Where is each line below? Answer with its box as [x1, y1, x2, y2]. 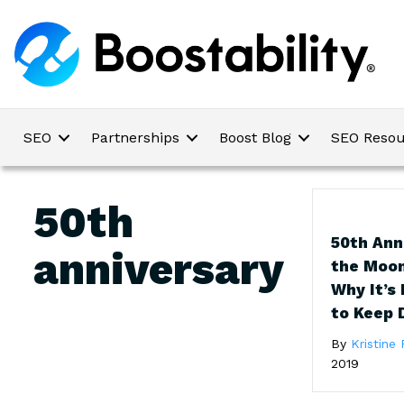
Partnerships [91, 129, 179, 147]
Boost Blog [219, 129, 291, 147]
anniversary [33, 243, 284, 296]
